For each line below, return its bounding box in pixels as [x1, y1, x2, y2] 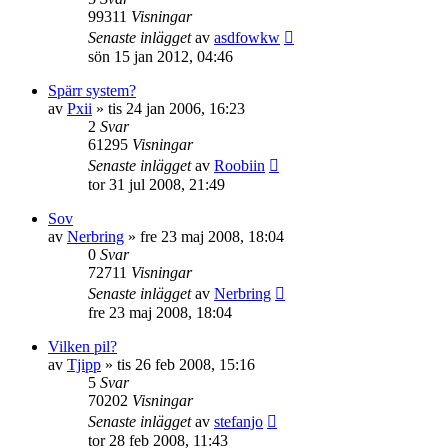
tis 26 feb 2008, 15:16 [117, 355, 255, 373]
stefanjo [214, 412, 263, 430]
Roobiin [214, 156, 265, 174]
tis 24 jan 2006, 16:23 [108, 99, 245, 117]
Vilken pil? [48, 337, 117, 355]
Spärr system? [48, 81, 136, 99]
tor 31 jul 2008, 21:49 [88, 175, 225, 193]
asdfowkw [214, 28, 280, 46]
